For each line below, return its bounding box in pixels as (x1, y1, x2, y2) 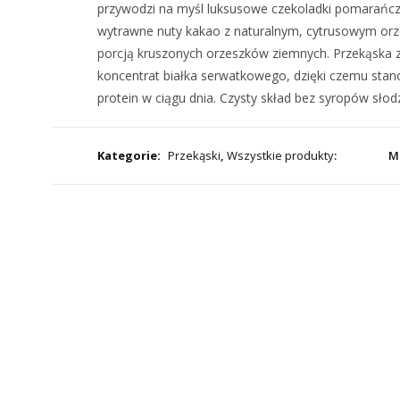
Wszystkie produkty (226, 147, 334, 163)
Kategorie (96, 147, 157, 163)
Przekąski (167, 147, 221, 163)
